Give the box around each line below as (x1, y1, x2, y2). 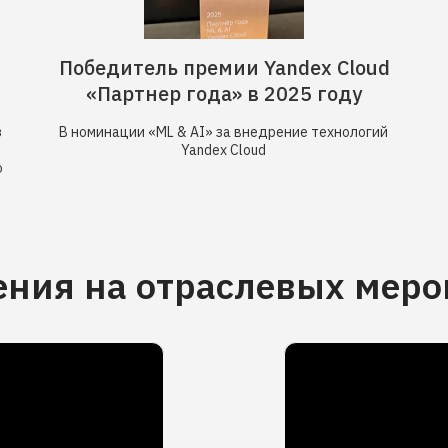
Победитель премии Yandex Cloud (58, 54, 390, 81)
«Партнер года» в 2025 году (86, 80, 362, 107)
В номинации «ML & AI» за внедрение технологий (59, 123, 388, 141)
